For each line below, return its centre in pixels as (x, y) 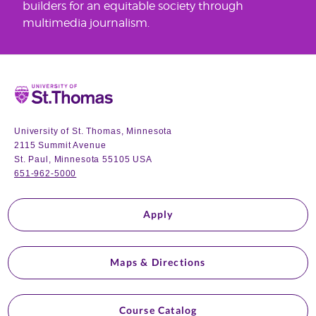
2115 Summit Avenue (60, 145)
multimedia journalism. (86, 23)
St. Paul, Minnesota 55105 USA (83, 159)
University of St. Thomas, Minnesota (93, 131)
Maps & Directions (158, 262)
